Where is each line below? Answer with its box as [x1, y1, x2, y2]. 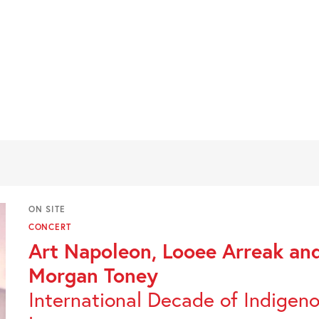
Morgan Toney [28, 261, 158, 288]
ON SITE [28, 204, 66, 214]
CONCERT [28, 221, 72, 232]
